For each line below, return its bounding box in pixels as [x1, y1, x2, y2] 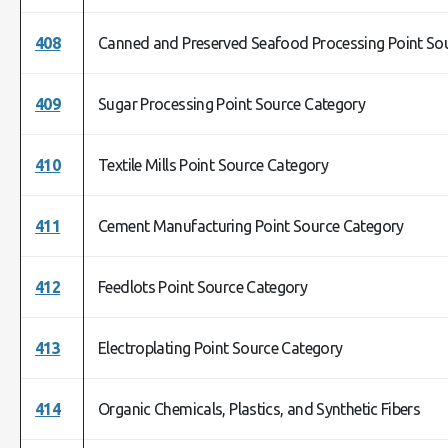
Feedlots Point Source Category [98, 278, 308, 296]
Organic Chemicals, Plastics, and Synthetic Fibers [98, 400, 421, 418]
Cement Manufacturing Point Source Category [98, 217, 404, 235]
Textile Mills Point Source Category [98, 156, 329, 174]
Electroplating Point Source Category [98, 339, 343, 357]
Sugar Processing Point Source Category [98, 95, 366, 113]
